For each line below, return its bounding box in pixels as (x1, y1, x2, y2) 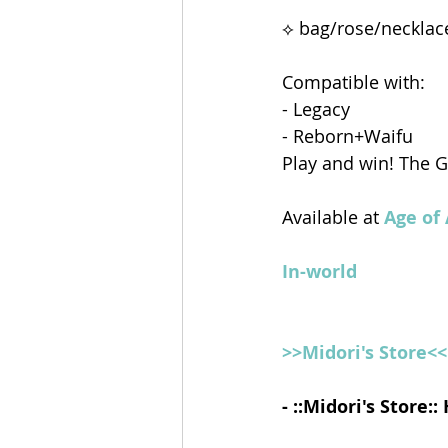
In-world (282, 259, 357, 285)
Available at (282, 205, 384, 230)
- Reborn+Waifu (282, 124, 418, 149)
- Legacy (282, 97, 350, 122)
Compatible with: (282, 70, 425, 95)
